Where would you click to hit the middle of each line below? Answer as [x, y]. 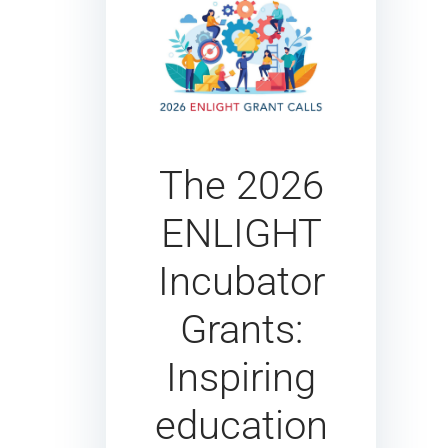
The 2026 [241, 185]
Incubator [241, 281]
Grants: [241, 329]
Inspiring [241, 377]
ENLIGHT [241, 233]
